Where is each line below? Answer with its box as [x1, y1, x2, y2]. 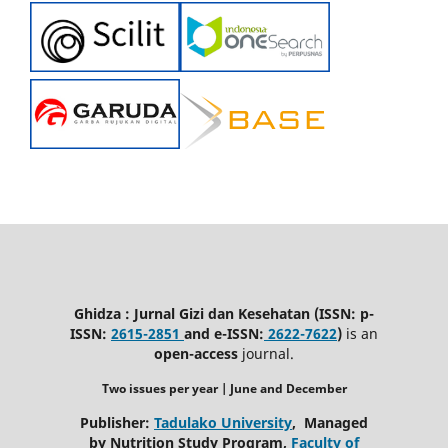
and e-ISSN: [184, 323, 264, 343]
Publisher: [80, 412, 154, 432]
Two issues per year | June [101, 379, 257, 397]
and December [256, 379, 347, 397]
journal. [238, 343, 294, 363]
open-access [154, 343, 238, 363]
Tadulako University [154, 412, 292, 432]
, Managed [292, 412, 368, 432]
